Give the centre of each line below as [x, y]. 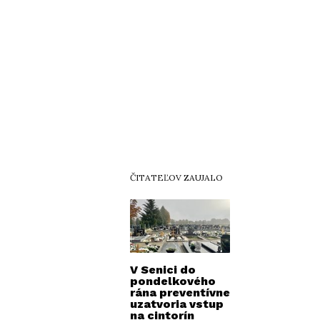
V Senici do [163, 269]
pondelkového [173, 281]
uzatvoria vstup [177, 304]
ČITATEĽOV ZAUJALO [176, 177]
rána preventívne [180, 292]
